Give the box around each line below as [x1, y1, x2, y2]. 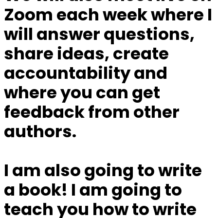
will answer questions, [4, 22, 195, 46]
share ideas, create [4, 42, 169, 66]
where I [147, 3, 212, 27]
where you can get [4, 81, 160, 105]
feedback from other [4, 100, 180, 124]
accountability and [4, 61, 167, 85]
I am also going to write [4, 159, 202, 182]
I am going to [71, 178, 182, 202]
